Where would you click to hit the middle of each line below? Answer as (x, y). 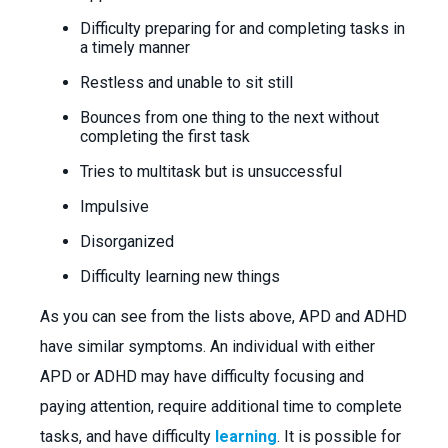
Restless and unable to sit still (186, 82)
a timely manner (135, 47)
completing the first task (165, 136)
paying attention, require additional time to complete (221, 406)
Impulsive (114, 206)
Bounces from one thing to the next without (229, 117)
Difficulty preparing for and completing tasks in (242, 28)
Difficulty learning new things (180, 276)
